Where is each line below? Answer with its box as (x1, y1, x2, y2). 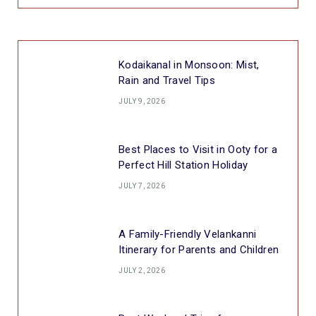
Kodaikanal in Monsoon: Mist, (119, 59, 260, 72)
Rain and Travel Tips (119, 74, 216, 87)
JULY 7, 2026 (119, 182, 166, 190)
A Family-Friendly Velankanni (119, 228, 257, 241)
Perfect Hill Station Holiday (119, 159, 248, 172)
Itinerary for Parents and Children (119, 243, 279, 257)
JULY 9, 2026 (119, 97, 166, 106)
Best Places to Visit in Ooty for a (119, 143, 278, 157)
